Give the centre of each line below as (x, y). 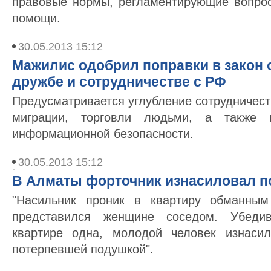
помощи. (36, 18)
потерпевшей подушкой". (83, 249)
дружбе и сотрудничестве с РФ (119, 82)
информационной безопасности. (103, 134)
